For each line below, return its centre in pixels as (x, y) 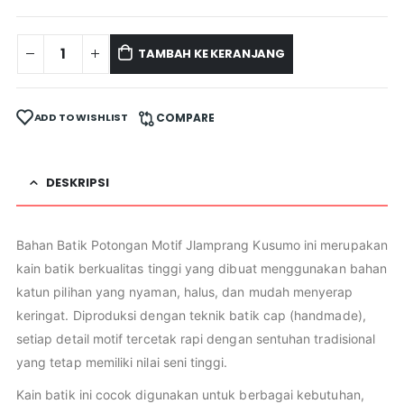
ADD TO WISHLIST (81, 118)
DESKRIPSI (77, 182)
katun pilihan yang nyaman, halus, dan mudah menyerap (184, 291)
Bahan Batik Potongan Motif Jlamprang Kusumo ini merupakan (202, 244)
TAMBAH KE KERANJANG (211, 53)
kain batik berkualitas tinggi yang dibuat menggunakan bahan (202, 268)
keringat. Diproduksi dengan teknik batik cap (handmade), (191, 315)
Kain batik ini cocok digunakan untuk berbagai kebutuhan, (190, 394)
